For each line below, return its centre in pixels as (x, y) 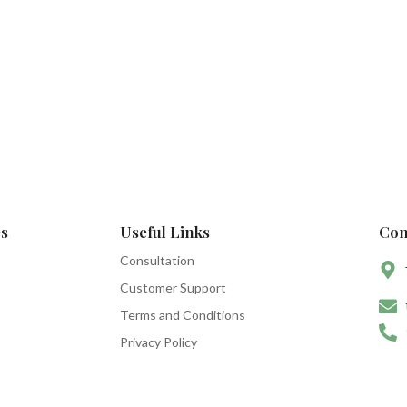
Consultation (157, 261)
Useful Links (165, 232)
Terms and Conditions (183, 315)
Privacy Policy (159, 342)
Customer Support (173, 288)
